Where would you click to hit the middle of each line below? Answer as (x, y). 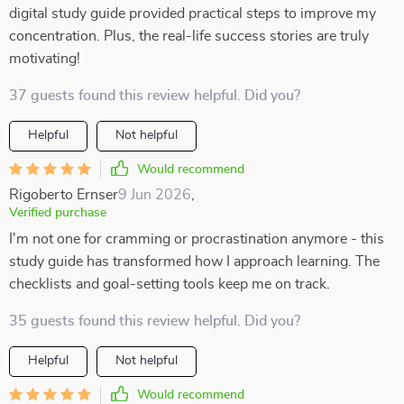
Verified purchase (58, 213)
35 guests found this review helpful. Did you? (155, 321)
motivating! (45, 59)
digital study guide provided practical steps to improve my (193, 14)
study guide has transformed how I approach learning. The (194, 262)
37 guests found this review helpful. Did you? (155, 96)
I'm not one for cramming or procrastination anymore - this (197, 239)
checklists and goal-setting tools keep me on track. (170, 284)
